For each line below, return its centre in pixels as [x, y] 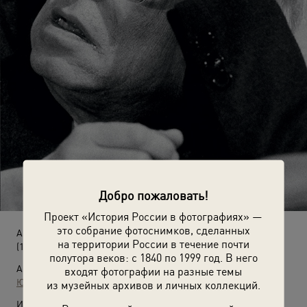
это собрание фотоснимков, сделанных [153, 230]
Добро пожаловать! [153, 195]
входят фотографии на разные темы [153, 271]
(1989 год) [37, 246]
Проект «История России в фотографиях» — [153, 216]
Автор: [31, 268]
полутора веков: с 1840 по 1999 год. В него [153, 257]
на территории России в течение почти [153, 243]
